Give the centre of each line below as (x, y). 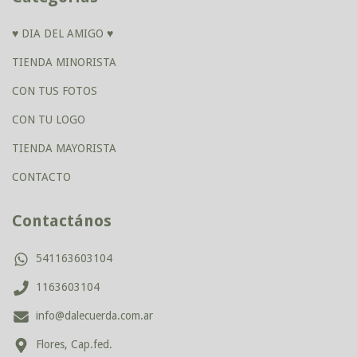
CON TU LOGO (49, 120)
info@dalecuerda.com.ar (94, 316)
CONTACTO (41, 177)
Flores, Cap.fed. (74, 345)
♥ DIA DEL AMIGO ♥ (63, 34)
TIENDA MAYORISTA (64, 149)
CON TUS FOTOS (55, 91)
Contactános (62, 221)
